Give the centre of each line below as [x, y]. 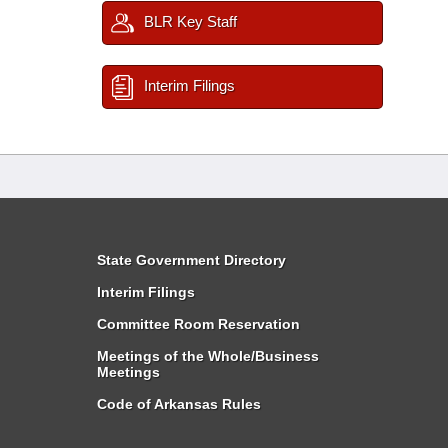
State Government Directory [191, 260]
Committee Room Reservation [198, 324]
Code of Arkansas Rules [179, 404]
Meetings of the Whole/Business [208, 356]
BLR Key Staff [188, 21]
